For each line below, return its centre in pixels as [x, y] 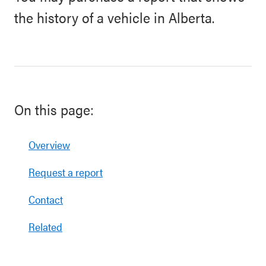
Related [45, 227]
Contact [46, 199]
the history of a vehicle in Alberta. [114, 17]
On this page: [54, 109]
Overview [49, 145]
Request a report [66, 172]
